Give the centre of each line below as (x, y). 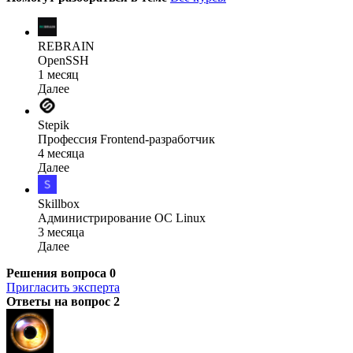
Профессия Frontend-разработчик (126, 139)
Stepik (54, 124)
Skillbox (59, 203)
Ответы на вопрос (60, 301)
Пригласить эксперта (63, 287)
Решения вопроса (58, 273)
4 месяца (61, 153)
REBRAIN (66, 46)
